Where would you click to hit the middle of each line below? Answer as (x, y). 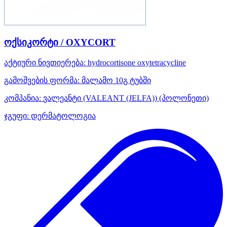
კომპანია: (23, 98)
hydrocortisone (111, 62)
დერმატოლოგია (62, 116)
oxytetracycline (162, 62)
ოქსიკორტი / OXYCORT (60, 42)
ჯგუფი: (16, 116)
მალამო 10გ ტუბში (115, 80)
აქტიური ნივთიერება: (45, 62)
